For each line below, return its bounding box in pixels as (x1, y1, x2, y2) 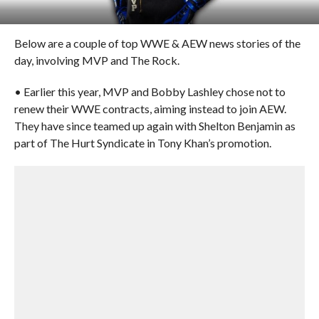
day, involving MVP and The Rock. (14, 53, 179, 67)
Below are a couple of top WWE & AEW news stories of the (14, 36, 300, 50)
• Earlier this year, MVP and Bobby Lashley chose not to (14, 85, 286, 98)
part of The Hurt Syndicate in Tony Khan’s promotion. (14, 136, 271, 150)
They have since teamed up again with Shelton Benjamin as (14, 119, 296, 132)
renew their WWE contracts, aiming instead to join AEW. (14, 102, 286, 115)
